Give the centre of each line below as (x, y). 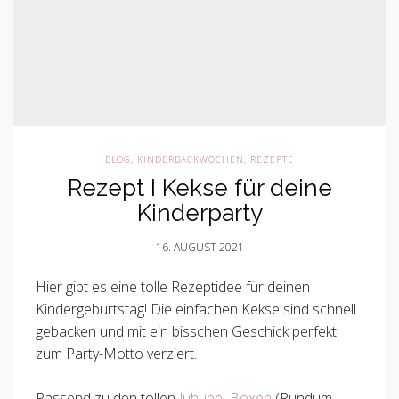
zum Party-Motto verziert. (116, 354)
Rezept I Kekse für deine (199, 188)
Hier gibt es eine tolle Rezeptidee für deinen (173, 287)
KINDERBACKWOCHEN (191, 159)
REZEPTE (272, 159)
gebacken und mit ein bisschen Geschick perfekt (186, 331)
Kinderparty (199, 213)
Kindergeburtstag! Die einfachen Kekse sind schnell (196, 309)
